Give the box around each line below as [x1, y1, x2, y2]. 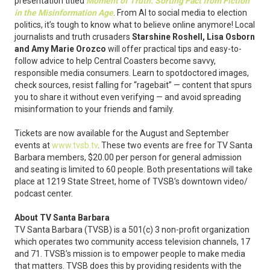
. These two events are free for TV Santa [98, 140, 253, 151]
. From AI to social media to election [113, 8, 247, 18]
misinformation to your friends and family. [14, 104, 174, 115]
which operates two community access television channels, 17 [14, 237, 250, 247]
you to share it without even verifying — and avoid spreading [14, 92, 241, 102]
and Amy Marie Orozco [14, 44, 106, 54]
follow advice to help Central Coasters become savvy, [14, 56, 216, 66]
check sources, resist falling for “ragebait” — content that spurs [14, 80, 252, 90]
